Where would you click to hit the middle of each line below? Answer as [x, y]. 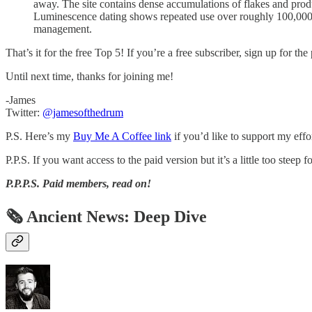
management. [63, 29]
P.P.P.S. [23, 183]
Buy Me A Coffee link [122, 136]
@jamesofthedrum [83, 112]
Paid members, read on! [97, 183]
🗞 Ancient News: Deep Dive [106, 216]
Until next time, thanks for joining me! [89, 76]
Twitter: [24, 112]
